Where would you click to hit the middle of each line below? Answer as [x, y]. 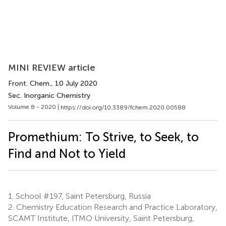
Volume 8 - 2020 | [34, 107]
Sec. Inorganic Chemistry [49, 96]
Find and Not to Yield [67, 153]
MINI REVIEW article [52, 68]
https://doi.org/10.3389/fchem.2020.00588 [123, 107]
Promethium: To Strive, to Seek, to [103, 137]
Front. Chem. [30, 83]
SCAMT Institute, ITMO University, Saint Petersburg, [101, 218]
